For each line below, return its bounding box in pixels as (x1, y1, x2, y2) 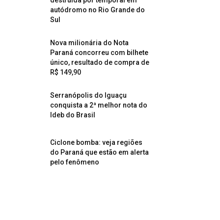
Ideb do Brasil (50, 111, 95, 119)
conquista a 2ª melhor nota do (50, 101, 147, 109)
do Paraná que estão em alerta (50, 148, 149, 156)
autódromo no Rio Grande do (50, 6, 145, 14)
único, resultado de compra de (50, 58, 149, 66)
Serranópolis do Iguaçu (50, 91, 127, 99)
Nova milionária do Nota (50, 39, 129, 47)
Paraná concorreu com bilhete (50, 49, 148, 56)
